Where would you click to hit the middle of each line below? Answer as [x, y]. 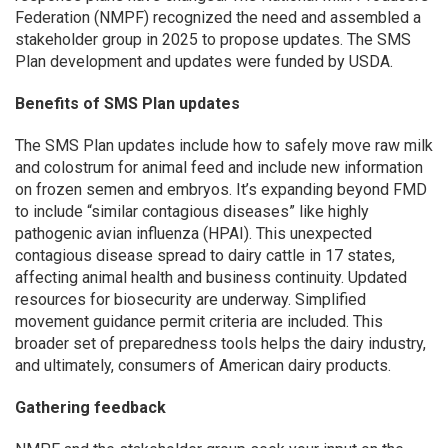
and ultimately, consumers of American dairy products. [203, 365]
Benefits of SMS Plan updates [127, 103]
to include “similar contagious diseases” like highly [192, 211]
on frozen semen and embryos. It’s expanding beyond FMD [221, 189]
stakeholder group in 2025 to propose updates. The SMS [213, 39]
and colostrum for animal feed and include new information [219, 167]
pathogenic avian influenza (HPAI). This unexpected [193, 233]
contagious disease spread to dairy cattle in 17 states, [205, 255]
